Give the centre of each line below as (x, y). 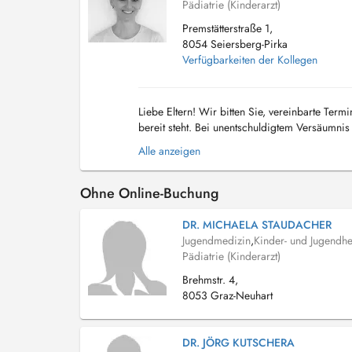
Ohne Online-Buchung (150, 193)
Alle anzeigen (169, 151)
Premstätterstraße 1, (227, 28)
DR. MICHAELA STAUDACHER (257, 225)
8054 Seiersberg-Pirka (235, 44)
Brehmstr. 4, (210, 280)
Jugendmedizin (216, 240)
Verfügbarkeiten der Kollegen (250, 60)
